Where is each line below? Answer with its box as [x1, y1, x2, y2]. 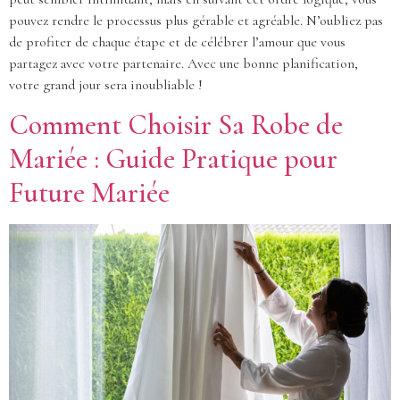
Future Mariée [9, 175, 170, 211]
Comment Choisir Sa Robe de [9, 107, 343, 143]
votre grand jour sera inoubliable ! [9, 76, 203, 95]
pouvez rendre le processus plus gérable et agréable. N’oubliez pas [9, 12, 383, 30]
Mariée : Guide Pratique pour [9, 141, 337, 177]
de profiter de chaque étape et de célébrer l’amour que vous [9, 33, 346, 52]
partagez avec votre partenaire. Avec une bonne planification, [9, 54, 358, 73]
